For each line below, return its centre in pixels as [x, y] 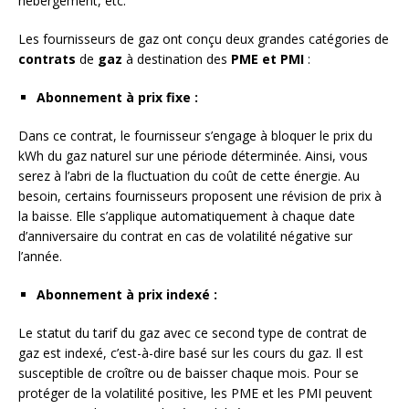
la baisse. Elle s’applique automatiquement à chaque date [187, 215]
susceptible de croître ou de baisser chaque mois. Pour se [189, 372]
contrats [47, 58]
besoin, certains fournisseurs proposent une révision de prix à [200, 195]
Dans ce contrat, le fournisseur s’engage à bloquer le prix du [195, 135]
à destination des [177, 58]
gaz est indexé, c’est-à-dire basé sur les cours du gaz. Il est [191, 352]
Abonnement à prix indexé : [127, 294]
